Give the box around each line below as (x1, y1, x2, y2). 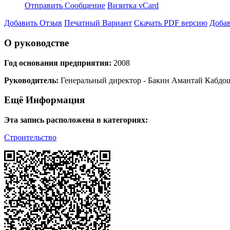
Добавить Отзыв (4, 18, 62, 28)
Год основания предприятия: (4, 58, 111, 67)
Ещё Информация (4, 94, 85, 106)
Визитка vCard (107, 1, 159, 10)
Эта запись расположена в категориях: (4, 116, 148, 125)
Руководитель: (4, 75, 59, 85)
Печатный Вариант (64, 18, 132, 28)
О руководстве (4, 37, 69, 49)
